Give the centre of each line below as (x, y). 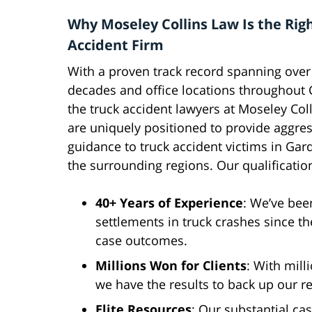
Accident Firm (116, 45)
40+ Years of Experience (169, 203)
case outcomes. (141, 241)
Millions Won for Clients (171, 266)
